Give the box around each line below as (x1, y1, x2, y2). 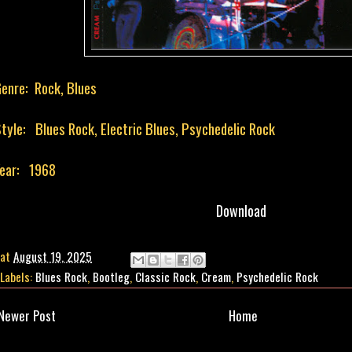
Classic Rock (135, 268, 196, 286)
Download (216, 200, 266, 221)
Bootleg (93, 268, 130, 286)
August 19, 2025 (13, 247, 92, 266)
